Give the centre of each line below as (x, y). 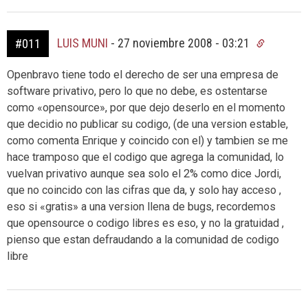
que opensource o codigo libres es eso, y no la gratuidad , (145, 223)
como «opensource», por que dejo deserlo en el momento (146, 108)
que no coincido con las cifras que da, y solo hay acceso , (144, 190)
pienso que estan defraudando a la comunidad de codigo (143, 240)
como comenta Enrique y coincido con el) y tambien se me (147, 141)
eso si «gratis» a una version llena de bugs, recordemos (141, 207)
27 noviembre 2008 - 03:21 (185, 43)
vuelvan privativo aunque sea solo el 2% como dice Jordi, (144, 174)
